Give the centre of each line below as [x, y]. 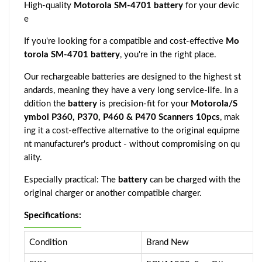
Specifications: [53, 215]
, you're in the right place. [168, 54]
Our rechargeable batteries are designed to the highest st [132, 77]
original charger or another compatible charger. [113, 193]
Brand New [168, 242]
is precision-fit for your [144, 104]
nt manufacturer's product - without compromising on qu [132, 144]
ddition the [46, 104]
